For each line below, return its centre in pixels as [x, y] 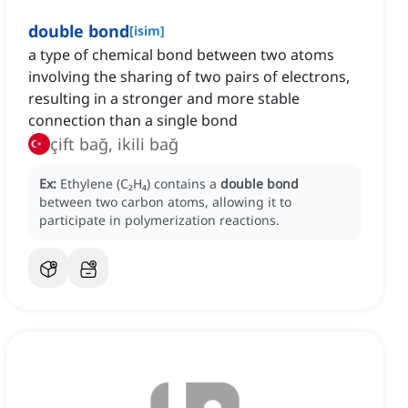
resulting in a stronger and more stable [164, 99]
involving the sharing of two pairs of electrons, [189, 77]
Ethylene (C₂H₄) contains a [140, 184]
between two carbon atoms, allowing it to [165, 202]
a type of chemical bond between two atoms [181, 55]
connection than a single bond [133, 121]
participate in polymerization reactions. [159, 220]
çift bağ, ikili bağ [114, 144]
